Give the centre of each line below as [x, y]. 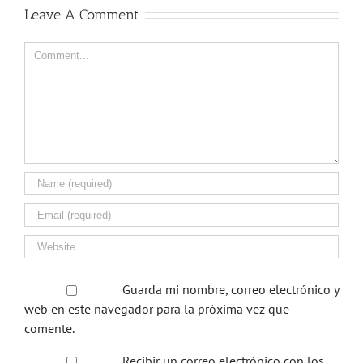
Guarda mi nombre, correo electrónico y [230, 289]
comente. [49, 328]
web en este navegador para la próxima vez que [157, 308]
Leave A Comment [81, 14]
